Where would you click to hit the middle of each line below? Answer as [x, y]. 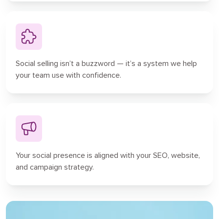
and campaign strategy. [55, 167]
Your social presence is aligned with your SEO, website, [108, 155]
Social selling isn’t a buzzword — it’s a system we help [106, 63]
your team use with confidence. [68, 75]
